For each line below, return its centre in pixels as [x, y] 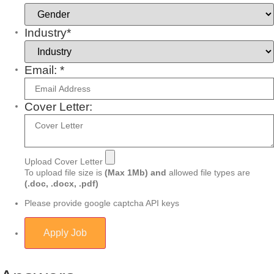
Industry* [48, 32]
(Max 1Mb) [126, 172]
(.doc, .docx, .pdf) [61, 183]
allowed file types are [208, 172]
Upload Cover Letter [64, 161]
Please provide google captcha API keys [102, 203]
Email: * [44, 70]
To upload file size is [65, 172]
